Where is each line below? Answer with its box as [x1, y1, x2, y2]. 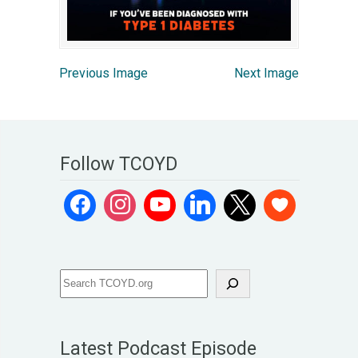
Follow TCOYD [60, 152, 177, 175]
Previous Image [59, 65, 148, 81]
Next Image [234, 65, 299, 81]
